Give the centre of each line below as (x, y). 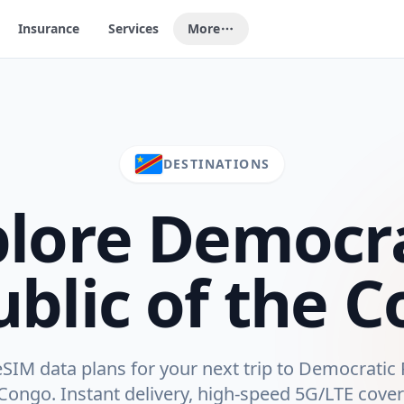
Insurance (49, 28)
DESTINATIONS (216, 164)
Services (134, 28)
